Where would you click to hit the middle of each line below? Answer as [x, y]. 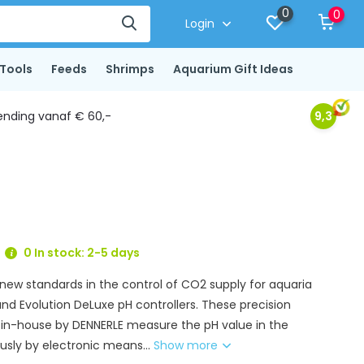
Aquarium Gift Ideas [233, 69]
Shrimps [130, 69]
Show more [188, 345]
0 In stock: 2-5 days [81, 253]
